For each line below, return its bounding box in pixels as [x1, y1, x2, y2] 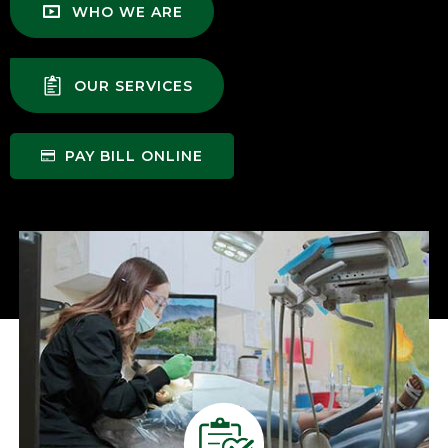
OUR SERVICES [74, 76, 193, 95]
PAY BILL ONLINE [65, 147, 203, 165]
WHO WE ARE [72, 2, 183, 21]
